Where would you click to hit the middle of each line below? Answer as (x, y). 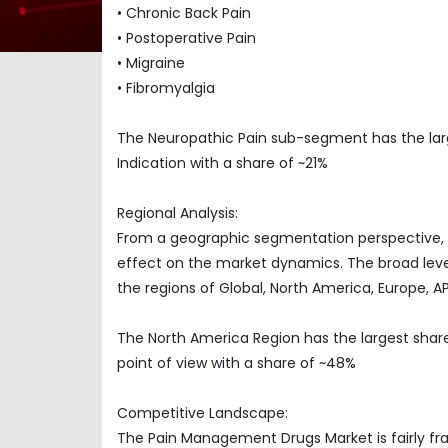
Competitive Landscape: (202, 412)
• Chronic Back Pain (184, 12)
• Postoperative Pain (186, 37)
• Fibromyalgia (166, 87)
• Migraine (151, 62)
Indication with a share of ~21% (222, 162)
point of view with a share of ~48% (236, 362)
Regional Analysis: (177, 212)
